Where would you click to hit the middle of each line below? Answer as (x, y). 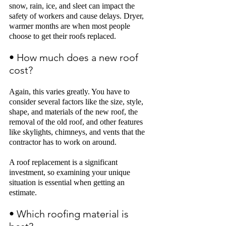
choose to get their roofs (48, 36)
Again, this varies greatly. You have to (70, 92)
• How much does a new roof (75, 58)
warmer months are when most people (71, 26)
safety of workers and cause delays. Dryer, (77, 16)
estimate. (24, 192)
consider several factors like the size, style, (77, 102)
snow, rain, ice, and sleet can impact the (73, 6)
